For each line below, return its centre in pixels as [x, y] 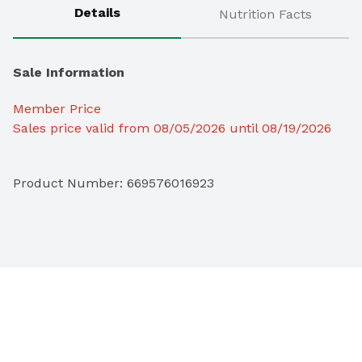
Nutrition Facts [265, 15]
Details [97, 13]
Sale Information [69, 73]
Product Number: [70, 183]
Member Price [57, 109]
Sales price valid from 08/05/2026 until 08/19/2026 [172, 128]
